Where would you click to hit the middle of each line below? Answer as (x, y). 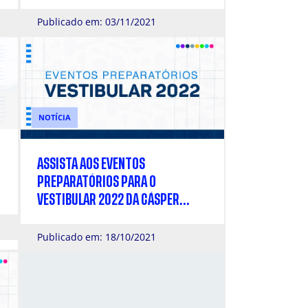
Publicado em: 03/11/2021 (97, 21)
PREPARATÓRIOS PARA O (97, 182)
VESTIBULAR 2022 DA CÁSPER (108, 200)
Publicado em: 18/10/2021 (97, 237)
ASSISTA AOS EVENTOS (91, 164)
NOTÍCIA (55, 118)
